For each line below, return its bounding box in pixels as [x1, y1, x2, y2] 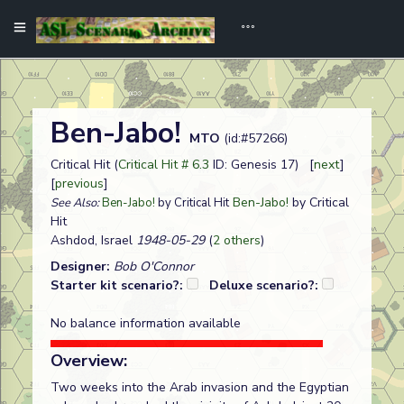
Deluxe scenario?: [209, 277, 322, 294]
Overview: [50, 350, 127, 372]
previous [55, 175, 104, 192]
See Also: [50, 195, 102, 211]
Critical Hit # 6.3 [118, 156, 209, 173]
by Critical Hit [155, 195, 229, 211]
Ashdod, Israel [50, 232, 133, 249]
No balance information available [50, 315, 241, 332]
